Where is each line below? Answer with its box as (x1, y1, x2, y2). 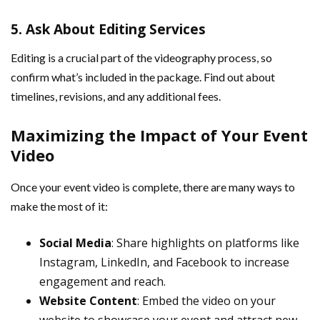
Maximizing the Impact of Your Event (11, 124, 308, 146)
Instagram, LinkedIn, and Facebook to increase (39, 254, 289, 271)
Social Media (39, 235, 111, 251)
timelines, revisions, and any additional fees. (11, 89, 221, 104)
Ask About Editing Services (26, 20, 206, 39)
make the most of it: (11, 199, 108, 214)
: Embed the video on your (137, 293, 276, 309)
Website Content (39, 293, 137, 309)
